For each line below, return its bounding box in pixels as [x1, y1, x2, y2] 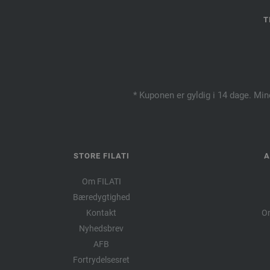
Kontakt [86, 207, 116, 218]
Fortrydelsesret [73, 254, 130, 265]
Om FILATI [81, 176, 121, 186]
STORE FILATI [73, 151, 130, 160]
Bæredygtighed [72, 192, 130, 202]
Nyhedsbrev [79, 223, 124, 233]
